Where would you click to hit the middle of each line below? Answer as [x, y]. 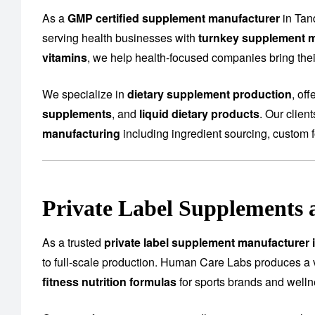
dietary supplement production [210, 94]
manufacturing [81, 134]
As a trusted [73, 243]
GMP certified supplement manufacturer [174, 18]
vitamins [65, 58]
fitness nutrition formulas [109, 282]
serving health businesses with [120, 38]
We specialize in [85, 94]
